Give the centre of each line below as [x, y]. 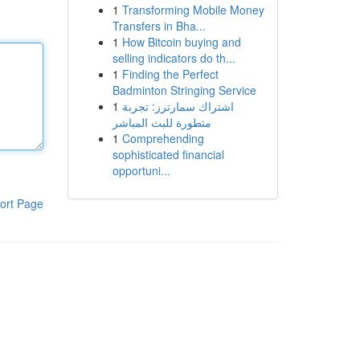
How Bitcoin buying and [181, 42]
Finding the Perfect [170, 74]
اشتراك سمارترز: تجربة [178, 106]
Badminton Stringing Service [184, 90]
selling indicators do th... [174, 58]
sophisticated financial [168, 154]
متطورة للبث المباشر [162, 122]
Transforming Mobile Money [193, 10]
